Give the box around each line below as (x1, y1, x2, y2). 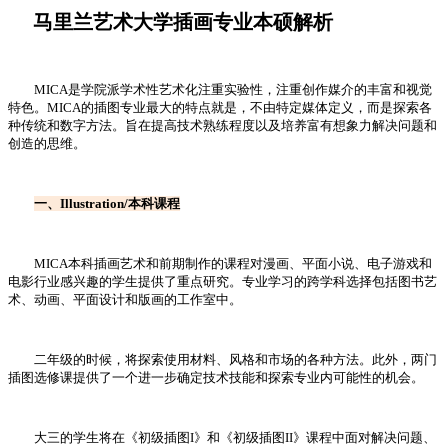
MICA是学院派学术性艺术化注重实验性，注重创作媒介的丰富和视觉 (8, 82, 432, 98)
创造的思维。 (8, 136, 86, 152)
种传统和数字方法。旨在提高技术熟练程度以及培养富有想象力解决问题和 (8, 118, 437, 134)
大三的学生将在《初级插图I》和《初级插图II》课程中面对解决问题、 (8, 430, 436, 446)
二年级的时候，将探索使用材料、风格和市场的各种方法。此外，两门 (8, 352, 437, 368)
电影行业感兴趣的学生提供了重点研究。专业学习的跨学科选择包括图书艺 (8, 274, 437, 290)
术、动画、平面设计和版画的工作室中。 (8, 292, 242, 308)
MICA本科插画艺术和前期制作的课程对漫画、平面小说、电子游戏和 (8, 256, 432, 272)
